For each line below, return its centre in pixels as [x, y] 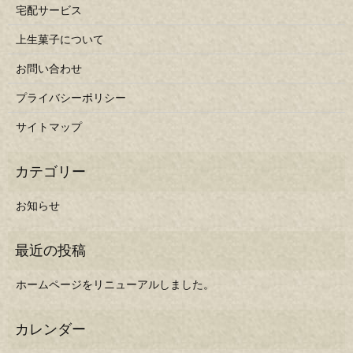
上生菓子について [59, 40]
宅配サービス [48, 11]
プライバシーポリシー [71, 98]
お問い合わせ [48, 69]
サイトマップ [48, 127]
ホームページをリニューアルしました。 [115, 285]
